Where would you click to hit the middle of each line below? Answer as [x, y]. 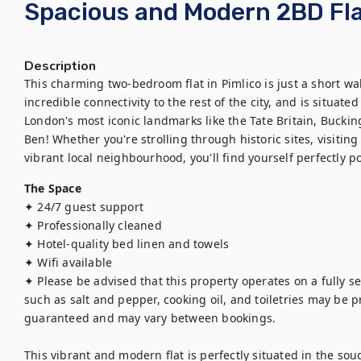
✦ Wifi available [70, 262]
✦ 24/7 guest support [84, 207]
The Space [53, 188]
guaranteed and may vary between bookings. [150, 318]
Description [60, 66]
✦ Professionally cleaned [93, 225]
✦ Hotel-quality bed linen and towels [127, 244]
